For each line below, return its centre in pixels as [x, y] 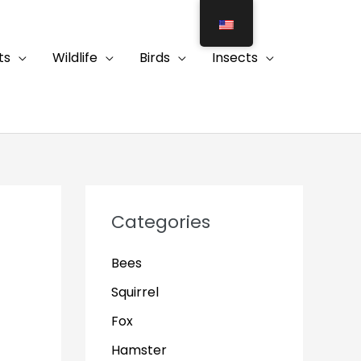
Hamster [139, 350]
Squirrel [135, 292]
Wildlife [75, 57]
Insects [235, 57]
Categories [161, 222]
